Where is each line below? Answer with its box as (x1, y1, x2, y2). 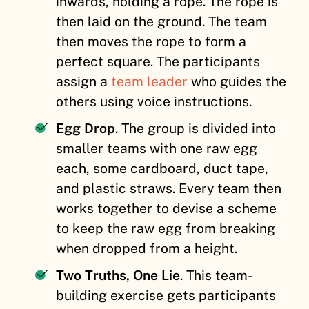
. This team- (180, 268, 253, 283)
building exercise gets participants (56, 288, 277, 303)
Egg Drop (56, 121, 116, 137)
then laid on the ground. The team (56, 14, 268, 30)
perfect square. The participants (56, 54, 261, 70)
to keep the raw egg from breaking (56, 221, 276, 237)
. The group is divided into (115, 121, 277, 137)
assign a (56, 74, 112, 90)
